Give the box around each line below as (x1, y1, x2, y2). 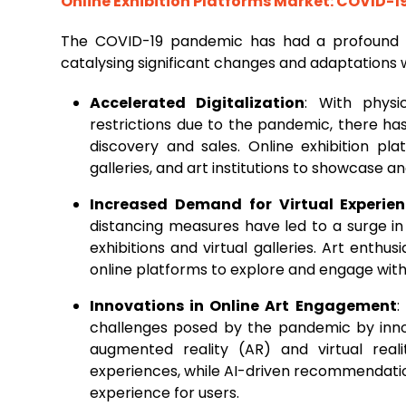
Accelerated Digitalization (90, 92, 305, 113)
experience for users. (90, 382, 239, 403)
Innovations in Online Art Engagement (90, 295, 397, 316)
